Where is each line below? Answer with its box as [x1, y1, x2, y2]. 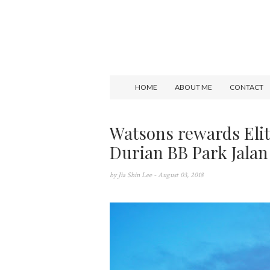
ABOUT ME [174, 83, 212, 92]
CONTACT [229, 83, 263, 92]
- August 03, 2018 [154, 171, 204, 180]
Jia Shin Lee [118, 171, 154, 180]
